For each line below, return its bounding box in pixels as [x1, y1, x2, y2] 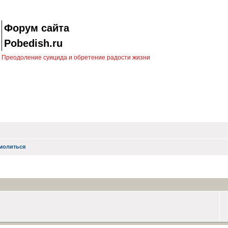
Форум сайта [4, 22, 69, 34]
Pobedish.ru [4, 38, 63, 49]
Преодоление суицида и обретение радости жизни [2, 54, 150, 61]
